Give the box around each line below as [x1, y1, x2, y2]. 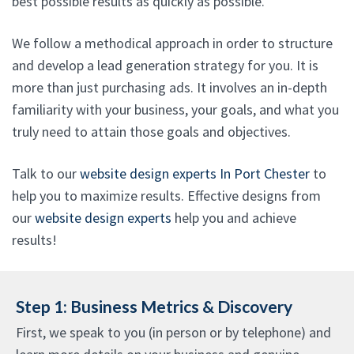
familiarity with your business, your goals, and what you [12, 100, 339, 119]
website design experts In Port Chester [80, 164, 310, 183]
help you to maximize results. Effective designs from [12, 186, 321, 205]
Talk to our [12, 164, 80, 183]
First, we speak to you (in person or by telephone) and [16, 323, 331, 341]
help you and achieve [171, 209, 296, 227]
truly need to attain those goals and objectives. [12, 122, 291, 141]
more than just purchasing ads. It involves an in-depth [12, 78, 327, 96]
